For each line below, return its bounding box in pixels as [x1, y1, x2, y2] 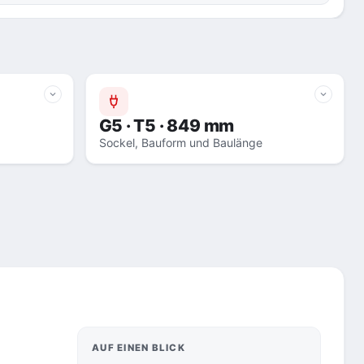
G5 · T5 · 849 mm [98, 115, 235, 136]
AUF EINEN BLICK [92, 341, 186, 353]
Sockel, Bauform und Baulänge [98, 135, 262, 149]
